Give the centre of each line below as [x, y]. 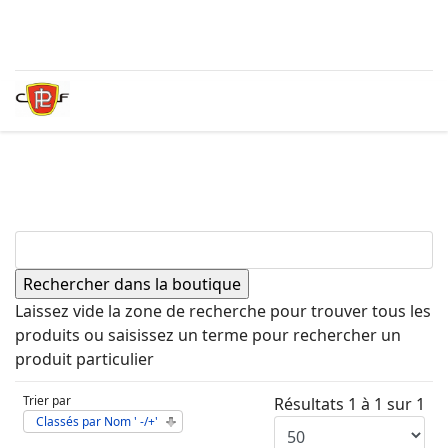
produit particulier [84, 359]
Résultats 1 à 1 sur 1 [349, 404]
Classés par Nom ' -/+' [97, 421]
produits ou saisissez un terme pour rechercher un [208, 335]
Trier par [47, 400]
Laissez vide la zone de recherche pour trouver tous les [223, 311]
